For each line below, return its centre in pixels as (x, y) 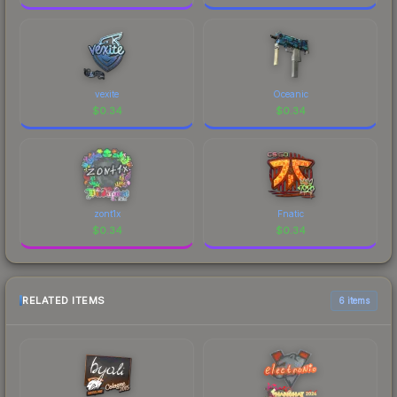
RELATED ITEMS (64, 301)
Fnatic (290, 213)
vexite (107, 93)
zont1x (107, 213)
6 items (354, 300)
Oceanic (290, 93)
